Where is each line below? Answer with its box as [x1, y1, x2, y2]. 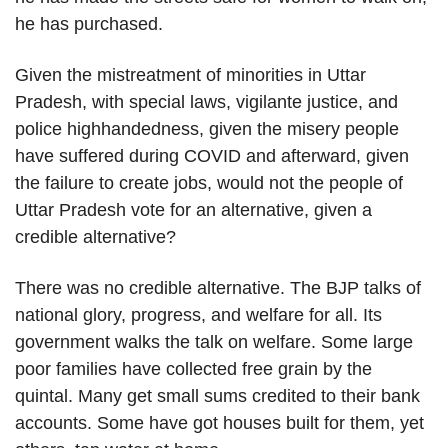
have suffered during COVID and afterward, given [15, 146, 409, 167]
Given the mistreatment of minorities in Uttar [15, 65, 366, 86]
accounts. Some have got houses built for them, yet [15, 413, 424, 434]
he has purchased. [15, 14, 163, 35]
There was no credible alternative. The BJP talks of [15, 278, 421, 299]
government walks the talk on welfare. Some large [15, 332, 413, 353]
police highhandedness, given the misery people [15, 119, 399, 140]
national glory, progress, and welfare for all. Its [15, 305, 382, 326]
